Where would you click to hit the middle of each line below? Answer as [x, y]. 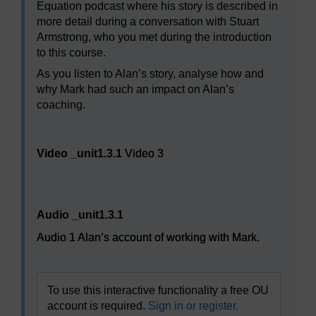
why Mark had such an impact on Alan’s [135, 90]
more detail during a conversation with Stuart [148, 22]
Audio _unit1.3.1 [80, 215]
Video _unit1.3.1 [81, 154]
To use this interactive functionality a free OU [158, 291]
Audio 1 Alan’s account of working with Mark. [148, 238]
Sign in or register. [193, 306]
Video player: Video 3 [90, 135]
